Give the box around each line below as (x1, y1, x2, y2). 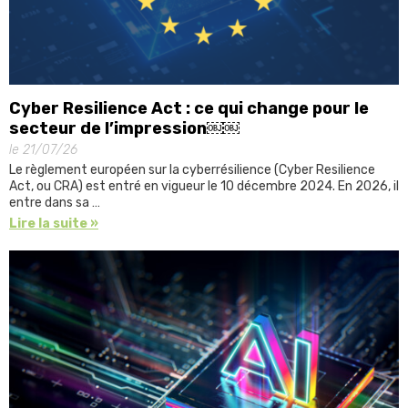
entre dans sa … (9, 194, 100, 210)
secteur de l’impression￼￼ (9, 117, 240, 138)
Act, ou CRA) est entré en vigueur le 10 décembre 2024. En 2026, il (9, 178, 399, 194)
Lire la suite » (9, 215, 98, 231)
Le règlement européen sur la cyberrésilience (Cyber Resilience (9, 161, 375, 178)
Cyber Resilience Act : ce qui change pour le (9, 97, 369, 118)
